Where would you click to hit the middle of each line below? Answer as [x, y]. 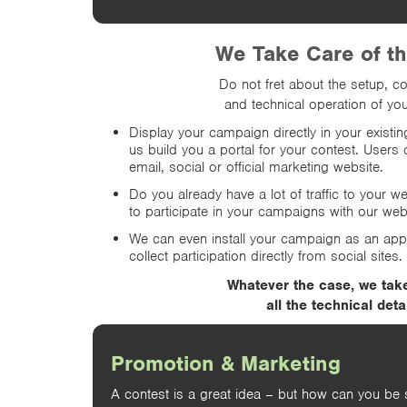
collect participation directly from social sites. [266, 256]
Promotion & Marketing [226, 363]
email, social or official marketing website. [256, 167]
